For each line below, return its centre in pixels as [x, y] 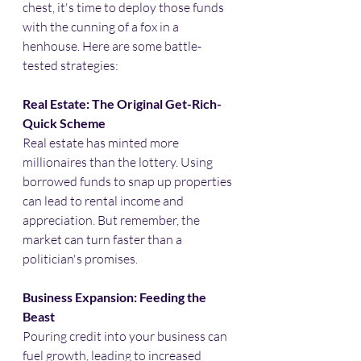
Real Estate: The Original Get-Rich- [122, 103]
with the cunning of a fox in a [102, 26]
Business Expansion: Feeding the [116, 297]
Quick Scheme [64, 122]
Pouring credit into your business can [126, 336]
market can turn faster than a [104, 239]
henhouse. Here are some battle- [112, 46]
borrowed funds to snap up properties [129, 181]
